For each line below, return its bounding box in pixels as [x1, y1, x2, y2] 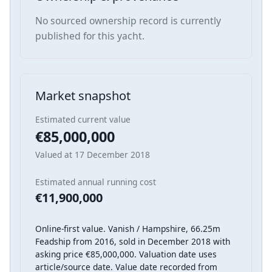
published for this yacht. [35, 29, 144, 43]
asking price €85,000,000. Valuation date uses [35, 248, 217, 260]
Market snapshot [35, 87, 131, 104]
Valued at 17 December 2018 [35, 149, 150, 161]
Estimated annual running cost [35, 176, 156, 188]
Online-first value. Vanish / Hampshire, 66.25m [35, 223, 220, 235]
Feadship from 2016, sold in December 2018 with [35, 236, 230, 248]
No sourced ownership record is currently [35, 14, 221, 28]
